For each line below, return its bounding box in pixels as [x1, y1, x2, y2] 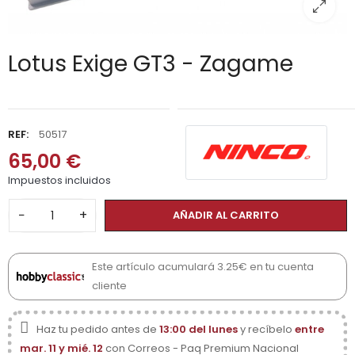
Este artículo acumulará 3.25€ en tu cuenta [92, 259, 315, 275]
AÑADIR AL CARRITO [173, 208, 279, 223]
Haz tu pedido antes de [36, 322, 159, 338]
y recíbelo [238, 322, 295, 338]
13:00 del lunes [159, 322, 238, 338]
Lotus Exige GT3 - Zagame [8, 48, 293, 80]
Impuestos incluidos [8, 173, 111, 189]
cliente [92, 278, 128, 294]
